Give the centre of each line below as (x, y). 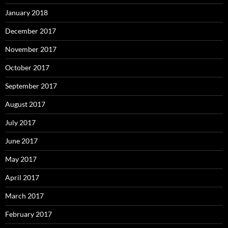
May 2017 (21, 159)
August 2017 (25, 104)
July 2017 (20, 123)
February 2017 (28, 214)
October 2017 (27, 68)
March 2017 (24, 196)
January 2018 (26, 13)
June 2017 (21, 141)
